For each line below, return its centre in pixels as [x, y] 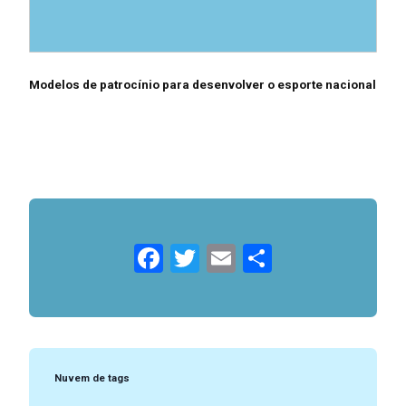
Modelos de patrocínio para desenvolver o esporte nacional [202, 85]
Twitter [244, 258]
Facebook [223, 258]
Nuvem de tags [92, 378]
